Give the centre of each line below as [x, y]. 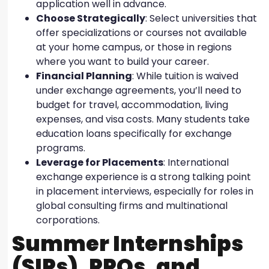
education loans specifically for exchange [134, 134]
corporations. [69, 220]
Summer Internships [128, 244]
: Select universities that [201, 19]
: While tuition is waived [185, 76]
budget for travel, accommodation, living [132, 105]
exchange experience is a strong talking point [144, 177]
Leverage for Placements [100, 163]
